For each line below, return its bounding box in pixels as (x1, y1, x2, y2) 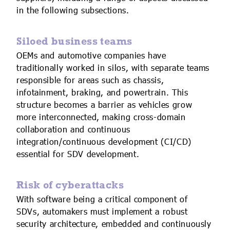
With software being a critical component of (16, 193, 188, 206)
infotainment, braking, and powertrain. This (16, 86, 188, 99)
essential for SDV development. (16, 148, 140, 161)
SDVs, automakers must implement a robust (16, 205, 188, 218)
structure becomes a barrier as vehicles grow (16, 99, 193, 111)
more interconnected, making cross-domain (16, 111, 186, 124)
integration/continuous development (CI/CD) (16, 136, 191, 148)
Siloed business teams (16, 34, 132, 47)
